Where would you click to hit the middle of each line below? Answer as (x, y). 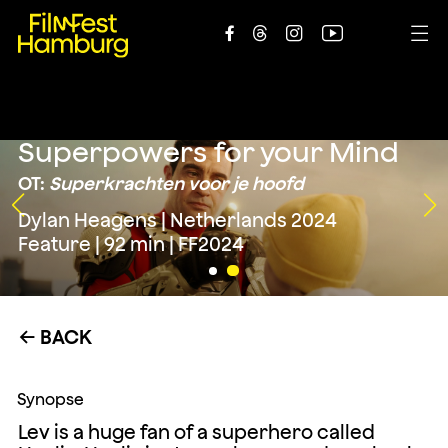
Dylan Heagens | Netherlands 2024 (177, 220)
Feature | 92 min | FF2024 (130, 244)
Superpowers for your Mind (208, 151)
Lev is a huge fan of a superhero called (196, 431)
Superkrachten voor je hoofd (176, 183)
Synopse (51, 398)
